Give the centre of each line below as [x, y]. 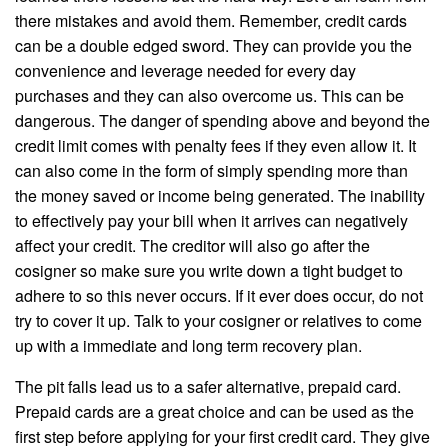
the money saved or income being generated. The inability [220, 196]
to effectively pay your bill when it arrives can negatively [211, 221]
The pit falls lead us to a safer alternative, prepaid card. [208, 387]
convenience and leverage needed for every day [185, 71]
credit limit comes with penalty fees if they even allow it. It [215, 146]
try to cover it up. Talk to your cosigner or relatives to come [218, 321]
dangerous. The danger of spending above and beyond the [222, 121]
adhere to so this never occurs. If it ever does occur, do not [219, 296]
